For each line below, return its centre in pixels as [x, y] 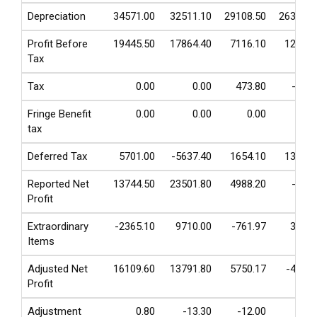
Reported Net [58, 184]
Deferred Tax [57, 156]
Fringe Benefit [59, 114]
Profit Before [58, 44]
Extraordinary [58, 226]
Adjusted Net [58, 269]
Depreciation [57, 16]
